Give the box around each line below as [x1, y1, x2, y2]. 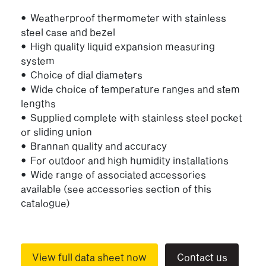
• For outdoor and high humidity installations [21, 154, 229, 166]
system [21, 54, 55, 66]
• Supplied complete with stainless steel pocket [21, 111, 242, 123]
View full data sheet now [32, 251, 147, 262]
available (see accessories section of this [21, 182, 211, 194]
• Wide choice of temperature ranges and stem [21, 83, 240, 94]
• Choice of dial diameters [21, 68, 142, 80]
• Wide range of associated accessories [21, 168, 206, 180]
